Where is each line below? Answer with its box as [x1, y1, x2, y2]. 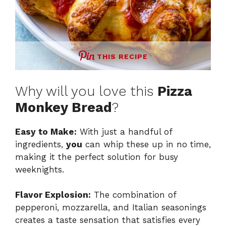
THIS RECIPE [96, 52, 148, 61]
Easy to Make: [15, 126, 77, 137]
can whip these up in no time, [82, 139, 211, 149]
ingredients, [15, 139, 66, 149]
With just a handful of [77, 126, 172, 137]
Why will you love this [15, 83, 157, 99]
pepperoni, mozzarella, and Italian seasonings [15, 202, 206, 213]
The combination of [91, 190, 176, 200]
